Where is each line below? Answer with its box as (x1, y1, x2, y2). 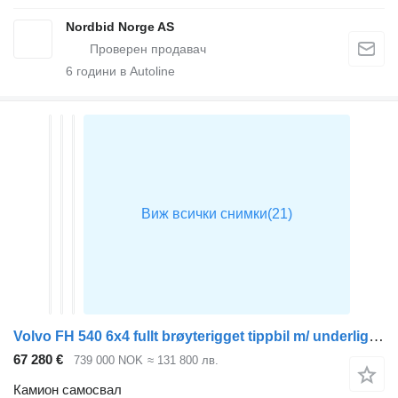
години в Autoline (73, 63, 175, 78)
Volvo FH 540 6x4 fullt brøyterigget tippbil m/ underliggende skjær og (369, 327, 384, 345)
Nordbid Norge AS (66, 19, 174, 34)
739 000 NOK (74, 353, 143, 367)
